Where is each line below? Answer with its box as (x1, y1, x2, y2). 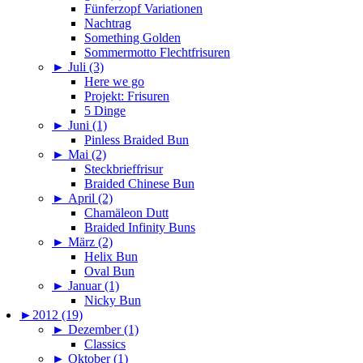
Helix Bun (84, 250, 138, 264)
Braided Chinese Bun (84, 177, 194, 191)
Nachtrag (84, 16, 131, 31)
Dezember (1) (68, 322, 139, 337)
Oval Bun (84, 264, 135, 279)
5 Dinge (84, 104, 126, 118)
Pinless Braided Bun (84, 133, 189, 147)
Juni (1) (68, 118, 107, 133)
